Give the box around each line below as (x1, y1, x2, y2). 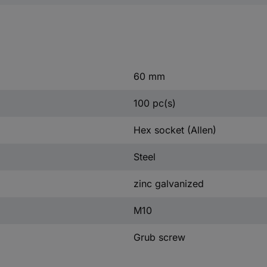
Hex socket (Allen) (133, 123, 216, 136)
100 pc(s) (133, 97, 176, 109)
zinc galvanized (133, 177, 204, 190)
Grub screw (133, 231, 185, 243)
